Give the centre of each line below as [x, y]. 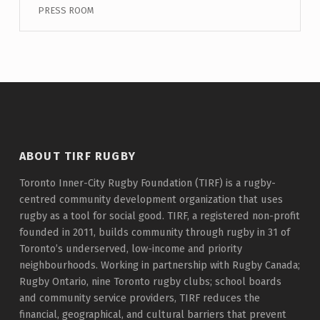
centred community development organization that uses [151, 200]
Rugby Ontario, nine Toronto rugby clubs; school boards [150, 282]
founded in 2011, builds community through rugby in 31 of [154, 232]
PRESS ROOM [66, 10]
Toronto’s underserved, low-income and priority [130, 249]
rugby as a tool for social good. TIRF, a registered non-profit [159, 216]
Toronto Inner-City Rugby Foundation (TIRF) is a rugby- [147, 183]
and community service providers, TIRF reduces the [139, 298]
